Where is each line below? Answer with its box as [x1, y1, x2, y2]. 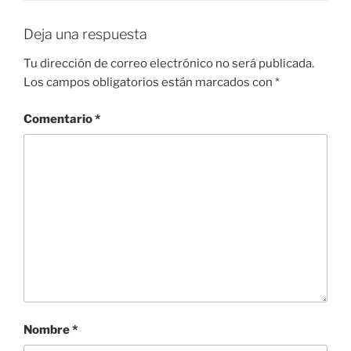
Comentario [24, 111, 95, 126]
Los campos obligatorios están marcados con [24, 75, 275, 90]
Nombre [24, 322, 72, 337]
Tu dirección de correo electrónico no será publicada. [24, 56, 314, 71]
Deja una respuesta [24, 25, 147, 42]
